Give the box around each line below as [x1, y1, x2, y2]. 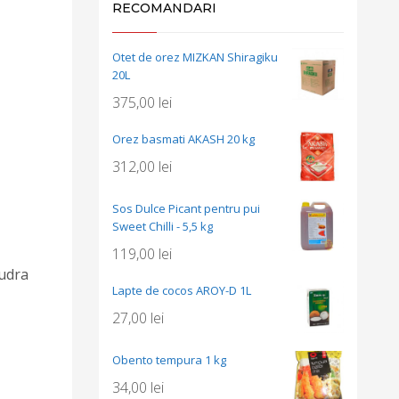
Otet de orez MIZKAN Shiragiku [112, 49, 278, 65]
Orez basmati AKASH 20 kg [112, 131, 255, 147]
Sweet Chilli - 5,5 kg [112, 218, 213, 234]
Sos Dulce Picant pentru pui [112, 200, 260, 216]
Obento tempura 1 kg [112, 352, 226, 368]
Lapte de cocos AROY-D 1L [112, 282, 251, 298]
